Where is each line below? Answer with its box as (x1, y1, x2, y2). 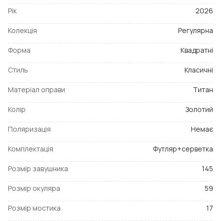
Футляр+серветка (153, 144, 213, 154)
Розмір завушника (8, 164, 68, 174)
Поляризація (8, 124, 51, 134)
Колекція (8, 26, 37, 36)
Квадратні (181, 45, 213, 55)
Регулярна (178, 26, 213, 36)
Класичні (184, 65, 213, 75)
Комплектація (8, 144, 53, 154)
